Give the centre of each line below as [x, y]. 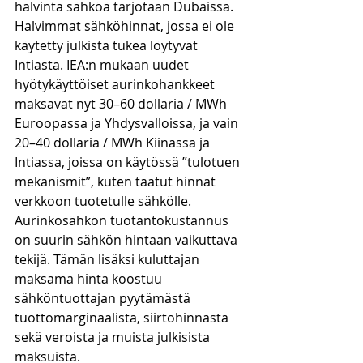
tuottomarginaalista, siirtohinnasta [123, 318]
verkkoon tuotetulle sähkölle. [105, 201]
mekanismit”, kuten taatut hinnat [117, 181]
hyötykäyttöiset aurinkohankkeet [116, 84]
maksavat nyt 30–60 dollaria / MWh [122, 104]
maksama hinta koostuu [90, 279]
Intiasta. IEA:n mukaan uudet [103, 65]
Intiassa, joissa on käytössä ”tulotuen [129, 162]
